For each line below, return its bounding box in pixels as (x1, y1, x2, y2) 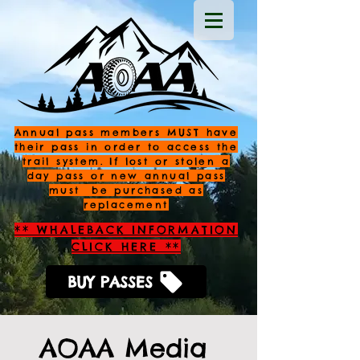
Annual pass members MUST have (14, 126, 239, 138)
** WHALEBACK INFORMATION (14, 223, 239, 237)
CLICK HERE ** (71, 239, 182, 254)
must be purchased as (48, 184, 204, 196)
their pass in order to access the (14, 141, 239, 153)
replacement (84, 198, 169, 211)
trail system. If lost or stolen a (22, 155, 231, 167)
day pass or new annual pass (27, 170, 226, 182)
